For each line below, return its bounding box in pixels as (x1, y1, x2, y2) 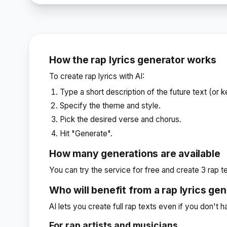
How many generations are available (49, 147, 220, 160)
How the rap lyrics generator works (49, 54, 216, 66)
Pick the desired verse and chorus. (60, 115, 182, 125)
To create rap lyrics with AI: (49, 71, 144, 81)
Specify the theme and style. (60, 101, 161, 111)
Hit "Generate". (60, 128, 113, 138)
